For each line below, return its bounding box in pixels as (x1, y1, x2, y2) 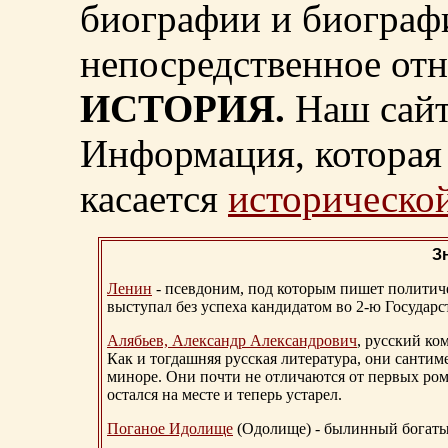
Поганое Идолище (107, 420, 233, 438)
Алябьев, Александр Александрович (107, 332, 357, 350)
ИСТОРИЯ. (80, 87, 285, 131)
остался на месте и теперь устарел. (107, 386, 342, 404)
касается (80, 177, 228, 221)
